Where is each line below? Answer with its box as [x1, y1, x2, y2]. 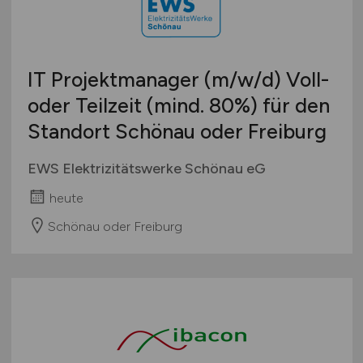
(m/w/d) [203, 67, 281, 92]
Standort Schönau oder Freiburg [27, 119, 327, 144]
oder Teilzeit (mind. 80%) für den [27, 93, 330, 118]
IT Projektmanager [27, 67, 204, 92]
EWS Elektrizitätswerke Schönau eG [27, 160, 266, 178]
